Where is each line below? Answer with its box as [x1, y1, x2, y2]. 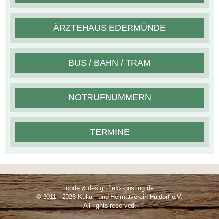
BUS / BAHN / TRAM [68, 57, 151, 67]
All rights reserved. [83, 201, 136, 209]
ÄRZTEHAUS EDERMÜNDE [53, 22, 166, 33]
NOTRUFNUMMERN [68, 92, 151, 102]
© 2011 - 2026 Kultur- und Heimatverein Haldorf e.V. [36, 193, 183, 200]
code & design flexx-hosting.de [66, 184, 153, 192]
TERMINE [89, 127, 130, 137]
